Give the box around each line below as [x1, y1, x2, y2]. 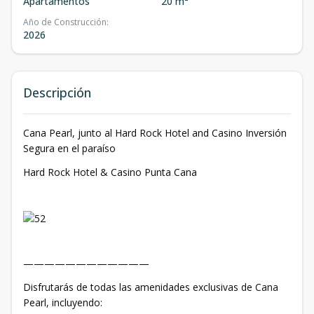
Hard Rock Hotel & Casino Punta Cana [23, 165, 197, 179]
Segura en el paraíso [23, 142, 116, 155]
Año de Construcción [23, 16, 107, 28]
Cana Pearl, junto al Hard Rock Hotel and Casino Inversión [23, 126, 287, 139]
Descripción [23, 84, 91, 101]
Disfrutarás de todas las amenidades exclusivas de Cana [23, 280, 278, 294]
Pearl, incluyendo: [23, 296, 102, 309]
